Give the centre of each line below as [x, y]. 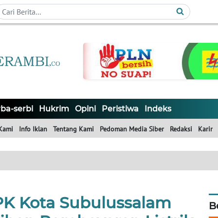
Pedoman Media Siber [132, 129]
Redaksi [181, 129]
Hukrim [54, 109]
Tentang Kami [73, 129]
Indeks [158, 109]
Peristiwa [120, 109]
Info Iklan [33, 129]
